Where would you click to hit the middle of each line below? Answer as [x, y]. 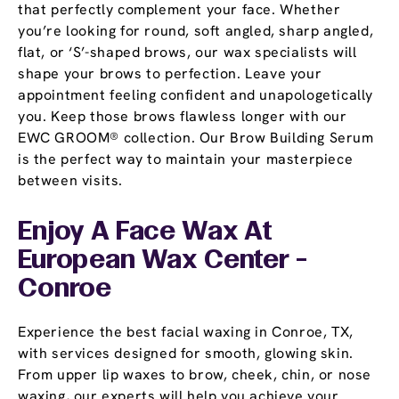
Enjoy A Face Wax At [145, 233]
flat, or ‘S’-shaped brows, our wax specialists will [187, 53]
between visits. [70, 181]
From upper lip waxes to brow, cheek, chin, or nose [195, 375]
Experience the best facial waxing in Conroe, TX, [186, 332]
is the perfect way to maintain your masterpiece [186, 159]
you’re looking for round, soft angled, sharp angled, [196, 31]
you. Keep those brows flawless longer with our [183, 117]
